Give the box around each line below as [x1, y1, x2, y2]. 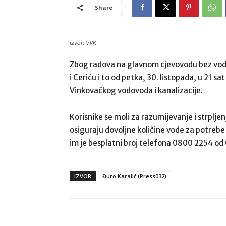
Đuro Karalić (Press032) [102, 172, 166, 180]
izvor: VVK [70, 39, 96, 46]
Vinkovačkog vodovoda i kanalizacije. [70, 86, 203, 95]
